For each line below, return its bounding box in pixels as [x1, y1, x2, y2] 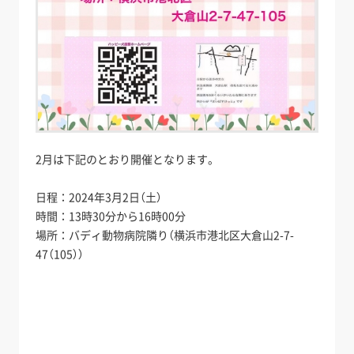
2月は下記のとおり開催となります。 [36, 150, 220, 167]
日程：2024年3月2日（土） [36, 188, 163, 205]
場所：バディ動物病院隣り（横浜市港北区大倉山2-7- [36, 226, 295, 243]
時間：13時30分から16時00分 [36, 207, 186, 224]
